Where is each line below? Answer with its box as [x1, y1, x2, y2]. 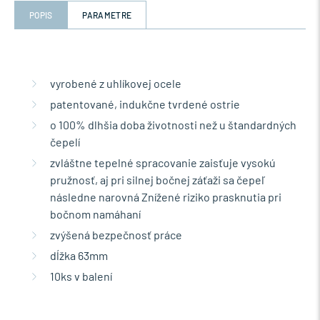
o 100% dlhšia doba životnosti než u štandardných [50, 118, 296, 131]
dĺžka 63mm [50, 249, 108, 262]
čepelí [50, 135, 80, 149]
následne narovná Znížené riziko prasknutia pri [50, 190, 281, 204]
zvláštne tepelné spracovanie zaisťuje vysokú [50, 156, 276, 169]
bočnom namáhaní [50, 207, 141, 221]
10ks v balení [50, 269, 112, 283]
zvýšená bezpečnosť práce [50, 228, 182, 241]
